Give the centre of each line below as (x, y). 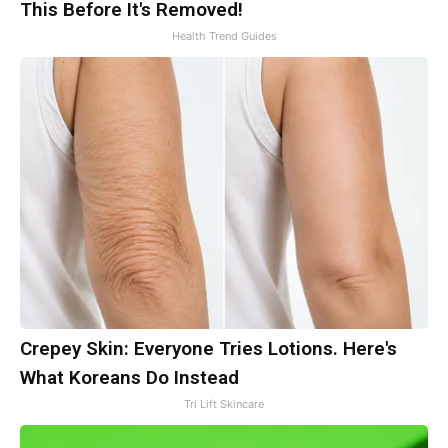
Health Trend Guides (224, 36)
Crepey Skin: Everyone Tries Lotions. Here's (208, 349)
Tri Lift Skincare (224, 404)
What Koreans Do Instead (129, 378)
